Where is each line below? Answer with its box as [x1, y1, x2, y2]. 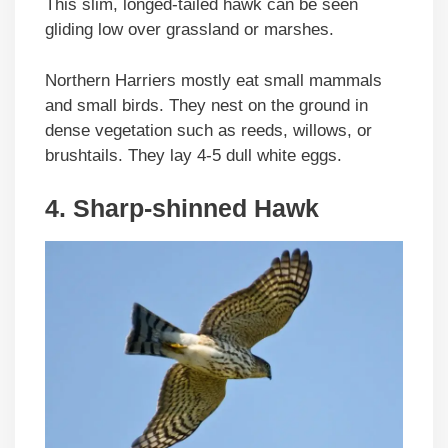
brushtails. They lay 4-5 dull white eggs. [45, 145, 342, 165]
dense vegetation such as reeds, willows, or [45, 120, 372, 140]
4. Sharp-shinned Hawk [45, 194, 319, 223]
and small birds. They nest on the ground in [45, 95, 368, 115]
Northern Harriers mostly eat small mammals [45, 70, 382, 90]
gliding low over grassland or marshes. [45, 20, 339, 40]
